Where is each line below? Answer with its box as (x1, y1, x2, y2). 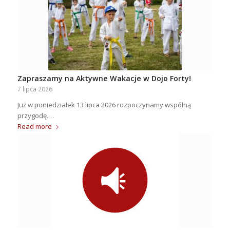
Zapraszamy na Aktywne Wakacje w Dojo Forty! (17, 73, 191, 83)
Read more (17, 121, 52, 131)
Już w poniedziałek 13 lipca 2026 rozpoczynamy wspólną (17, 100, 191, 109)
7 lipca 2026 (17, 84, 52, 93)
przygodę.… (17, 110, 54, 120)
